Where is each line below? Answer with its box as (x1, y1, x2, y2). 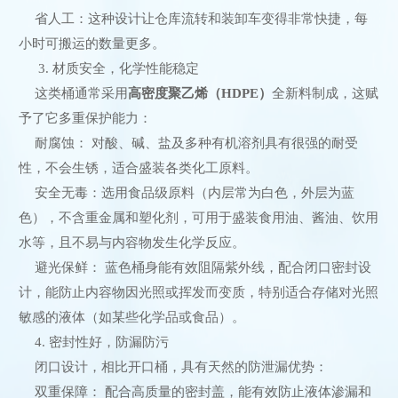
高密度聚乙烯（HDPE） (127, 84, 272, 100)
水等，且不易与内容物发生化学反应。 (19, 234, 245, 250)
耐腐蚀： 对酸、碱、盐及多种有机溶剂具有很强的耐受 (34, 134, 358, 150)
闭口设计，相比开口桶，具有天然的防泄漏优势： (34, 358, 328, 374)
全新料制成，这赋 (271, 84, 378, 100)
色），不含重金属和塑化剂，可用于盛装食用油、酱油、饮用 (19, 209, 378, 225)
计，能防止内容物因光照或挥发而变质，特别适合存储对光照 (19, 283, 378, 299)
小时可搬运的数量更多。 (19, 35, 165, 51)
